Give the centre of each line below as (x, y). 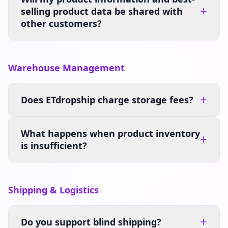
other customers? (61, 23)
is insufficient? (54, 146)
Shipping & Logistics (53, 190)
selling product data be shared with (102, 11)
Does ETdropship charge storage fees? (107, 100)
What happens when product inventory (110, 133)
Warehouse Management (66, 68)
